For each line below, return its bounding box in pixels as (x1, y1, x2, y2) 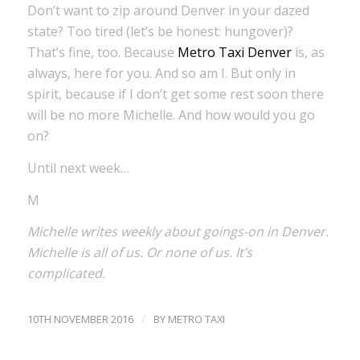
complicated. (27, 264, 105, 283)
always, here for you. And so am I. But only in (27, 64, 296, 83)
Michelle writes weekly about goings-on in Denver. (27, 223, 329, 241)
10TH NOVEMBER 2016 (27, 311, 133, 326)
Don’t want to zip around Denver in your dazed (27, 2, 309, 20)
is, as (291, 43, 325, 62)
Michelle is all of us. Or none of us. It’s (27, 243, 252, 262)
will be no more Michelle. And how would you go (27, 106, 315, 125)
